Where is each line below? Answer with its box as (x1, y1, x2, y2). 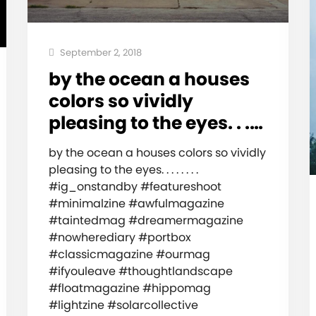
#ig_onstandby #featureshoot (48, 178, 221, 195)
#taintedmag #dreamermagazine (48, 212, 243, 229)
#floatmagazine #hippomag (48, 279, 211, 296)
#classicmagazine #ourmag (48, 245, 210, 262)
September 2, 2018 (57, 45, 142, 59)
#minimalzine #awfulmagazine (48, 195, 224, 212)
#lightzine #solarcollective (48, 296, 198, 313)
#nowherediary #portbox (48, 229, 191, 245)
